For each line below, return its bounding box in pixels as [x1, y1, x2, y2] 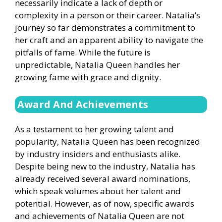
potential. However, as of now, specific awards [15, 197, 194, 209]
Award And [17, 97, 76, 111]
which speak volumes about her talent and [15, 185, 181, 197]
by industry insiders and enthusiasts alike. [15, 148, 180, 160]
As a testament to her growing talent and [15, 123, 174, 135]
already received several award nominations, [15, 172, 190, 184]
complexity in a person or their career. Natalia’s [15, 9, 200, 21]
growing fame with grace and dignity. [15, 71, 161, 83]
